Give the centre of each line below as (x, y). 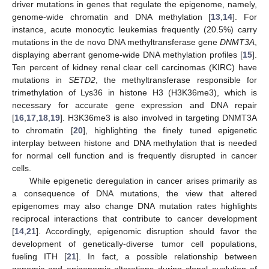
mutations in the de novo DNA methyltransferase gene (116, 42)
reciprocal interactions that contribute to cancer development (134, 218)
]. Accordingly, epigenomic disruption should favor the (147, 231)
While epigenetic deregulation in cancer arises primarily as (143, 180)
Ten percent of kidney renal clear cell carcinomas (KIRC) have (134, 67)
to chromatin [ (43, 130)
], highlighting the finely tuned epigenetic (170, 130)
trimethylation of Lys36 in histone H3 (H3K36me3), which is (134, 92)
